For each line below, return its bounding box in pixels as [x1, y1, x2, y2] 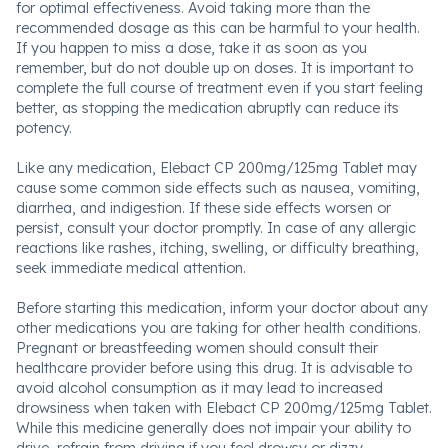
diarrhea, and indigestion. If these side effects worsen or [16, 199, 391, 217]
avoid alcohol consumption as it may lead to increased [16, 379, 383, 397]
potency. [16, 119, 72, 137]
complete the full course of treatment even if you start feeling [16, 79, 423, 97]
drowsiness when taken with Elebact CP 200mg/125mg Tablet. [16, 399, 432, 417]
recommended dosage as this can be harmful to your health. [16, 19, 420, 37]
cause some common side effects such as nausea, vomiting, [16, 179, 420, 197]
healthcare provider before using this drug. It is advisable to [16, 359, 412, 377]
